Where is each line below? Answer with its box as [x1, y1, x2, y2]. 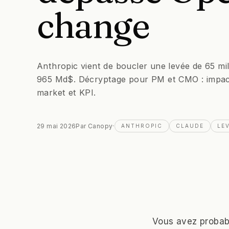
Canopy [88, 122, 113, 130]
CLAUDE [175, 123, 204, 129]
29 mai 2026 [37, 122, 76, 130]
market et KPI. [37, 87, 96, 98]
